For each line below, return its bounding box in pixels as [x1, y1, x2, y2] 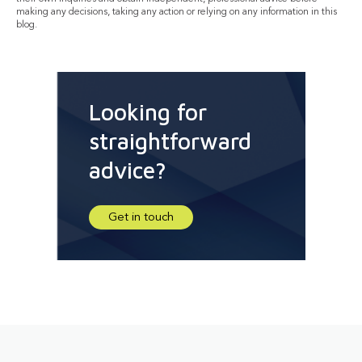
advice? [89, 157, 166, 184]
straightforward [89, 128, 251, 155]
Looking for [89, 99, 207, 126]
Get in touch [108, 212, 174, 225]
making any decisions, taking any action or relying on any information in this [16, 7, 337, 18]
